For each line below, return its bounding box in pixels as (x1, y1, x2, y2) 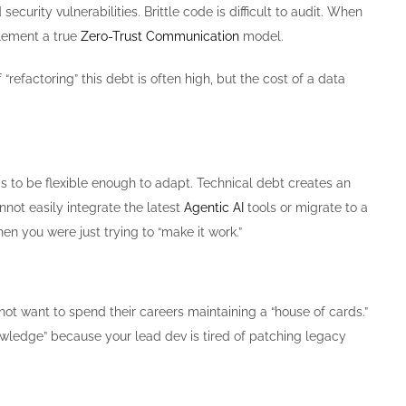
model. (239, 28, 284, 43)
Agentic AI (184, 199, 244, 215)
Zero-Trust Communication (81, 28, 239, 43)
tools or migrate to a (244, 199, 368, 215)
